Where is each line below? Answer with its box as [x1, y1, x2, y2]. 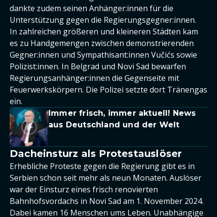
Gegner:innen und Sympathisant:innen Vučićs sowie [10, 49, 197, 60]
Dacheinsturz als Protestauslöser [10, 148, 182, 159]
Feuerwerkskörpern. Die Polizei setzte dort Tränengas [10, 84, 207, 95]
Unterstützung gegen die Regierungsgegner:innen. [10, 15, 196, 25]
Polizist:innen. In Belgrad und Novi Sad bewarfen [10, 61, 186, 72]
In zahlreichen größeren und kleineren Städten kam [10, 26, 198, 37]
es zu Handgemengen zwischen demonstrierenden [10, 38, 194, 48]
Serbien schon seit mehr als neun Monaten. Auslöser [10, 172, 201, 183]
